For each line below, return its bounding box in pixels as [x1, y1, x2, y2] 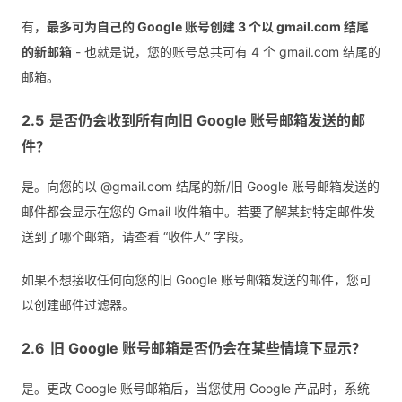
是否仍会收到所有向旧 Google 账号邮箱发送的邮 [49, 111, 365, 130]
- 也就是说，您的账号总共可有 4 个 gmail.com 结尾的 [72, 44, 380, 60]
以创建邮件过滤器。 [22, 297, 135, 313]
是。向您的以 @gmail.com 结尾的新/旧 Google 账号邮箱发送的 [22, 179, 380, 195]
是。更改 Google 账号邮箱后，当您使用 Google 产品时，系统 [22, 380, 370, 397]
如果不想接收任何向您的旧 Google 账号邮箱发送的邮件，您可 [22, 272, 371, 288]
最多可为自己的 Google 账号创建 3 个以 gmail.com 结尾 [47, 19, 369, 35]
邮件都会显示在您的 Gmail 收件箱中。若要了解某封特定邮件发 [22, 204, 375, 220]
